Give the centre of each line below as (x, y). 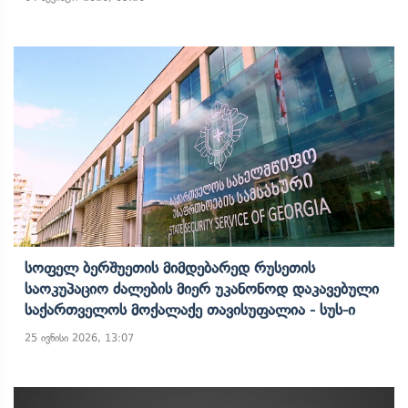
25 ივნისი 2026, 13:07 (79, 338)
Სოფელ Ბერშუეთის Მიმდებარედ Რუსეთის (170, 268)
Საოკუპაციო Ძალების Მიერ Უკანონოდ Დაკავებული (202, 289)
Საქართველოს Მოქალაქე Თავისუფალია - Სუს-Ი (190, 310)
